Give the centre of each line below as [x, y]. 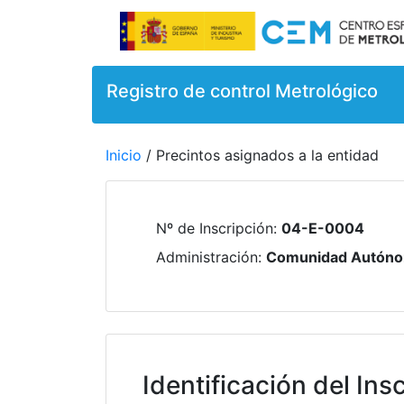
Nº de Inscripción [215, 228]
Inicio [124, 155]
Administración [207, 257]
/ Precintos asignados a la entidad [262, 155]
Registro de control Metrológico [242, 91]
